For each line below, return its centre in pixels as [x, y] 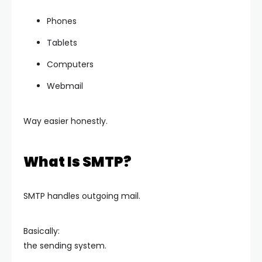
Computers [70, 65]
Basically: [42, 231]
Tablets [62, 43]
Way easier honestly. [65, 121]
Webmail [65, 86]
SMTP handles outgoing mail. [82, 196]
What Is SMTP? [77, 162]
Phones [62, 21]
